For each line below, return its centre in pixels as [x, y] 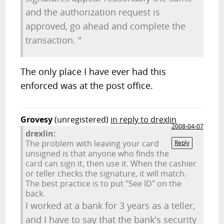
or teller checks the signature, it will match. [106, 173]
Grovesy [37, 119]
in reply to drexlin [144, 119]
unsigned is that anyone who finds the [97, 153]
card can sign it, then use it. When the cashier [111, 163]
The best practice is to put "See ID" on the [104, 183]
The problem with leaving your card [92, 143]
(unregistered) [82, 119]
